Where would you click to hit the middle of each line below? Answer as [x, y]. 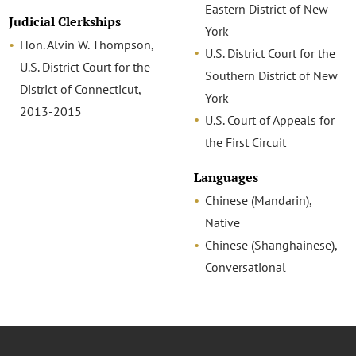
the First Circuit [245, 142]
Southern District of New [271, 75]
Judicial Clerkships [65, 22]
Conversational [245, 267]
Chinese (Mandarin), [258, 201]
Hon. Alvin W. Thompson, [87, 45]
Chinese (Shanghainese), [271, 245]
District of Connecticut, [81, 89]
